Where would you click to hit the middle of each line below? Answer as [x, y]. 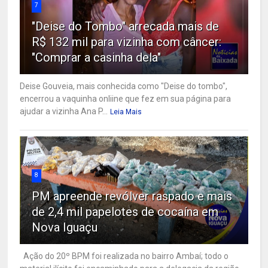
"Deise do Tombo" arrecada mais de [126, 26]
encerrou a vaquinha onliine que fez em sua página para [126, 98]
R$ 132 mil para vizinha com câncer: [127, 42]
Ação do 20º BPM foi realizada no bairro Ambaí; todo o [124, 256]
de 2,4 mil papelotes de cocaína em [125, 211]
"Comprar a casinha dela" [97, 57]
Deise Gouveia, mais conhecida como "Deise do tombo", [124, 86]
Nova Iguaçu [65, 227]
